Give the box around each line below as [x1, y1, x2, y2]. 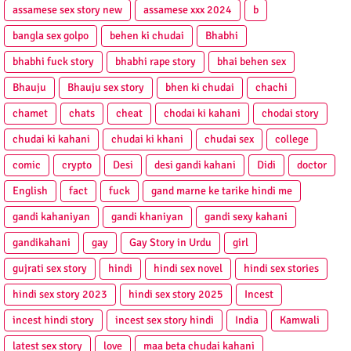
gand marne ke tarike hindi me [151, 184, 292, 198]
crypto [62, 158, 92, 172]
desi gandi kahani [154, 158, 236, 172]
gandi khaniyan [111, 210, 183, 224]
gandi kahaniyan [13, 210, 90, 224]
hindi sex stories [244, 262, 319, 276]
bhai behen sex [217, 55, 286, 69]
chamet [13, 107, 48, 121]
